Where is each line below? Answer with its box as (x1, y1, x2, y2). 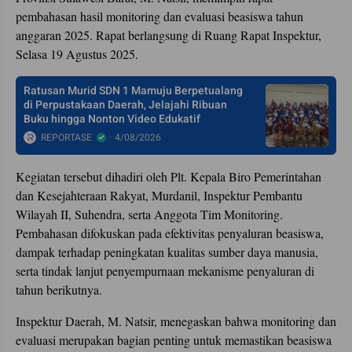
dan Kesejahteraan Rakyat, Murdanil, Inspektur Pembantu (16, 186, 302, 203)
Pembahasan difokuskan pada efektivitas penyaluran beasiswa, (16, 224, 324, 241)
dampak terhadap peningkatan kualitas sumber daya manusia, (16, 243, 318, 260)
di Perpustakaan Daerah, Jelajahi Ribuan (24, 96, 227, 113)
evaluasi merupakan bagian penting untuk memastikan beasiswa (16, 331, 332, 348)
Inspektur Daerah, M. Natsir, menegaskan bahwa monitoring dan (16, 312, 336, 329)
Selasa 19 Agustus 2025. (16, 45, 138, 62)
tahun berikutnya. (16, 280, 102, 298)
